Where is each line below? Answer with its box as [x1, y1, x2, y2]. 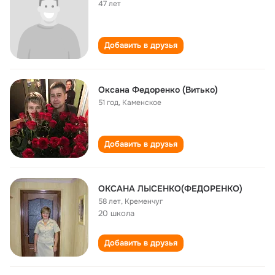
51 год [98, 98, 118, 107]
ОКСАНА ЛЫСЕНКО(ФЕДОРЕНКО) [98, 183, 242, 194]
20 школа [98, 208, 134, 219]
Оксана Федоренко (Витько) [98, 84, 218, 95]
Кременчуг [125, 196, 163, 206]
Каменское [122, 98, 161, 107]
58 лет [98, 196, 121, 206]
